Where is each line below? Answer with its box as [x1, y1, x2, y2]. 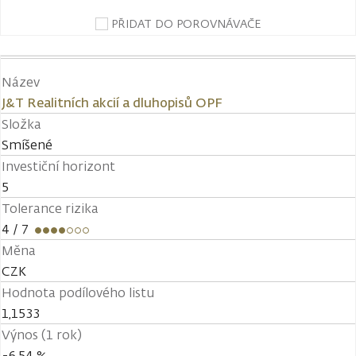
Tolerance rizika [2, 199, 99, 217]
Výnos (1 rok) [2, 326, 82, 343]
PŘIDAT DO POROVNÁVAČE [111, 16, 261, 31]
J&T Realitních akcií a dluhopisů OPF [2, 94, 222, 111]
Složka [2, 115, 41, 133]
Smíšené [2, 136, 52, 153]
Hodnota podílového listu [2, 284, 154, 301]
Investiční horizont [2, 157, 115, 175]
